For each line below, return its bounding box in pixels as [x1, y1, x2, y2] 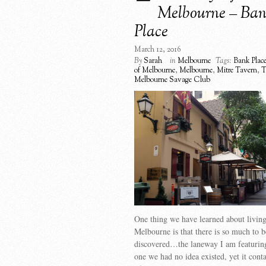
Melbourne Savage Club [134, 75, 210, 85]
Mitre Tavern [217, 65, 257, 76]
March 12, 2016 [134, 45, 181, 55]
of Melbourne [134, 65, 175, 76]
